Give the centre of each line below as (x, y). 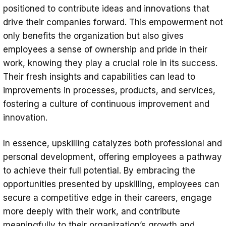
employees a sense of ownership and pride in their (105, 49)
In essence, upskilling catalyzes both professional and (112, 143)
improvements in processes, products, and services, (109, 90)
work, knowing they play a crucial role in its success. (110, 63)
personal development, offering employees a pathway (112, 157)
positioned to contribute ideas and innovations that (106, 8)
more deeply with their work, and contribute (92, 211)
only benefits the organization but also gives (93, 36)
